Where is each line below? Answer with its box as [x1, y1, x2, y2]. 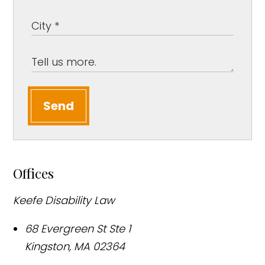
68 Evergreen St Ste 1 [25, 221, 131, 237]
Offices [13, 164, 54, 183]
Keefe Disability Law [13, 193, 115, 208]
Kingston [25, 239, 70, 254]
